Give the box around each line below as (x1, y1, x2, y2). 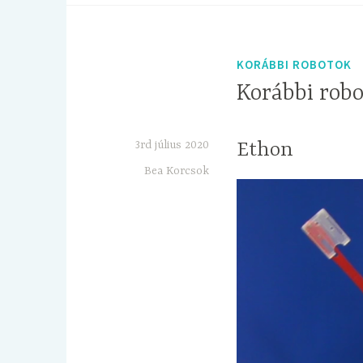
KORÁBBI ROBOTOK (237, 57, 352, 73)
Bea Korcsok (144, 164, 209, 178)
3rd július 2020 (135, 139, 209, 152)
